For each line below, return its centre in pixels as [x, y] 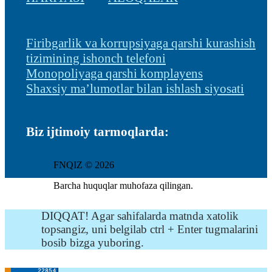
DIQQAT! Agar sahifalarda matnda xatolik [140, 216]
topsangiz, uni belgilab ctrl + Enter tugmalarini [150, 229]
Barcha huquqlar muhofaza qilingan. [123, 185]
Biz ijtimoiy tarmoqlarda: [97, 131]
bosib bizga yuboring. [93, 242]
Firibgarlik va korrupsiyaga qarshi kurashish [141, 43]
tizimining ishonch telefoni [96, 58]
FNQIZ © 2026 [84, 165]
